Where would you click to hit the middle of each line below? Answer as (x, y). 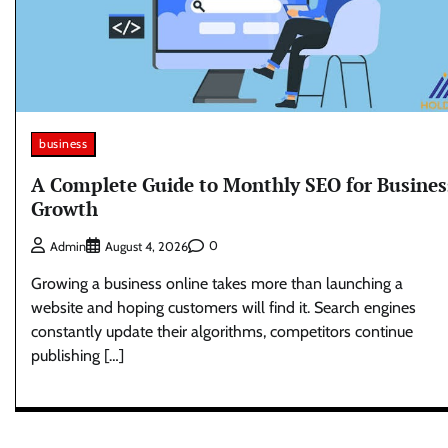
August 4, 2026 (146, 246)
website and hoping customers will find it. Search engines (223, 307)
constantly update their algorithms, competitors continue (222, 331)
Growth (64, 208)
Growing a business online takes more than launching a (217, 283)
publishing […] (77, 355)
